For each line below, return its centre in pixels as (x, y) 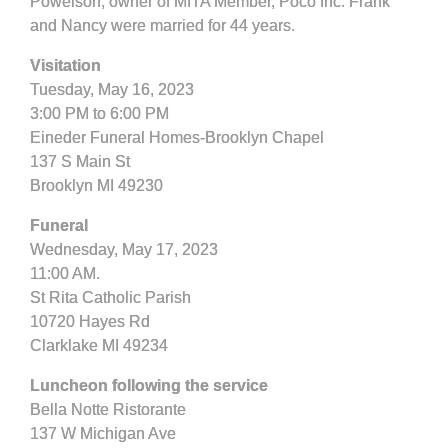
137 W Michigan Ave (103, 433)
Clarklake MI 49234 (99, 345)
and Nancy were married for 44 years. (162, 25)
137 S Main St (80, 161)
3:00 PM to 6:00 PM (99, 113)
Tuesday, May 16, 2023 (112, 89)
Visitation (65, 65)
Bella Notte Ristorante (108, 409)
